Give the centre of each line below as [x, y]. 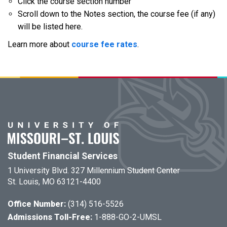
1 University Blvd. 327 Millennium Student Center [94, 171]
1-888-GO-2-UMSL [128, 217]
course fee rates [104, 44]
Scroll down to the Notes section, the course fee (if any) [117, 14]
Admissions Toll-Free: [51, 217]
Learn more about [40, 44]
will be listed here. [50, 27]
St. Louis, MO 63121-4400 [54, 182]
